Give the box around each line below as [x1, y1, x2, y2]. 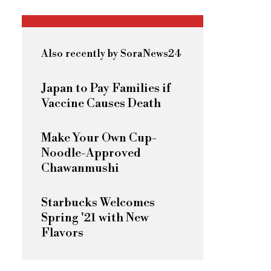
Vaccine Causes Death [41, 96, 161, 111]
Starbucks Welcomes [41, 195, 155, 211]
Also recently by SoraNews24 [41, 47, 181, 60]
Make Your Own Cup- [41, 130, 157, 146]
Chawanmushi [41, 160, 119, 176]
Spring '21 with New [41, 210, 149, 226]
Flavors [41, 225, 83, 241]
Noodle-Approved [41, 145, 141, 161]
